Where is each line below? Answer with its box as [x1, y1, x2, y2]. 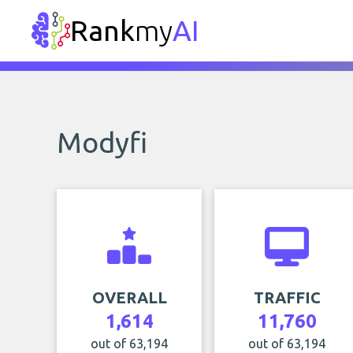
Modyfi [57, 126, 147, 158]
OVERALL [91, 288, 167, 307]
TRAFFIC [253, 288, 321, 307]
